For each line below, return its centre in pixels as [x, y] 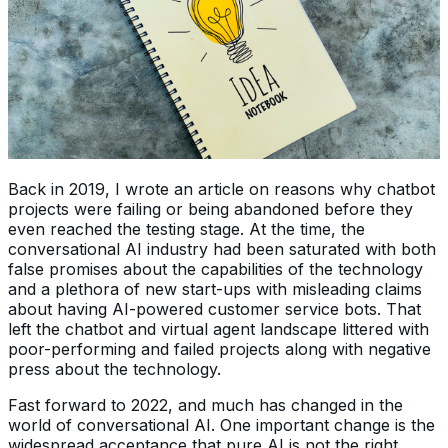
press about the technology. [114, 368]
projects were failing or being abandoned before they [210, 208]
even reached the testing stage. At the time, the [186, 228]
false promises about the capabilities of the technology [215, 268]
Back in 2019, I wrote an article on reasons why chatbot [221, 188]
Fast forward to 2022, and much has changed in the [205, 404]
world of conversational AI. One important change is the [221, 424]
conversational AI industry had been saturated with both [222, 248]
